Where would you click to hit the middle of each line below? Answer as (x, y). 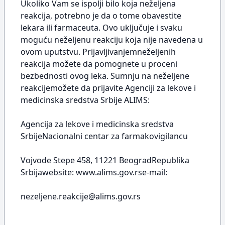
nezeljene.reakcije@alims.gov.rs (81, 196)
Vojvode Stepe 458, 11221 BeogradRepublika (105, 160)
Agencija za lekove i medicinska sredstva (97, 124)
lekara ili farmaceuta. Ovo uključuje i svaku (101, 28)
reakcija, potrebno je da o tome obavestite (101, 16)
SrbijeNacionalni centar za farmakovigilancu (104, 136)
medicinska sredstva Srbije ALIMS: (85, 100)
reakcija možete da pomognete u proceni (99, 64)
